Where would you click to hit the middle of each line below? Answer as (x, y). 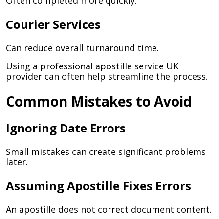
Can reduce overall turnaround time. (82, 48)
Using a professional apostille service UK (92, 66)
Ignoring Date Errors (66, 128)
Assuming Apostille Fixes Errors (99, 186)
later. (17, 162)
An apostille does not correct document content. (109, 209)
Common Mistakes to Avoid (99, 101)
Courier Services (53, 24)
